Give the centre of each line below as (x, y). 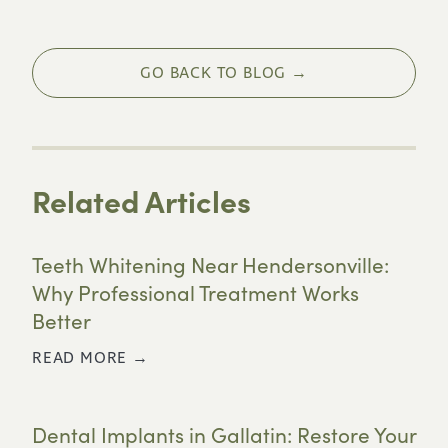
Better (61, 320)
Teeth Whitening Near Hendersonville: (210, 264)
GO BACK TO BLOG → (224, 73)
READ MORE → (90, 358)
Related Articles (141, 199)
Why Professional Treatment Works (195, 292)
